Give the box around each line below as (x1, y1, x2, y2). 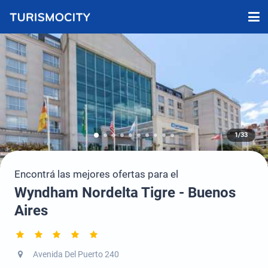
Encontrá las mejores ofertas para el (14, 168, 178, 180)
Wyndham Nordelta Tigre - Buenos (14, 184, 236, 201)
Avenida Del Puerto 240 (32, 249, 119, 259)
